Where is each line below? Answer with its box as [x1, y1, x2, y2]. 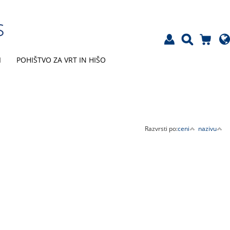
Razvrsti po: [144, 124, 178, 133]
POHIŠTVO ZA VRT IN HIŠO [16, 55, 106, 65]
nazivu [198, 124, 217, 133]
